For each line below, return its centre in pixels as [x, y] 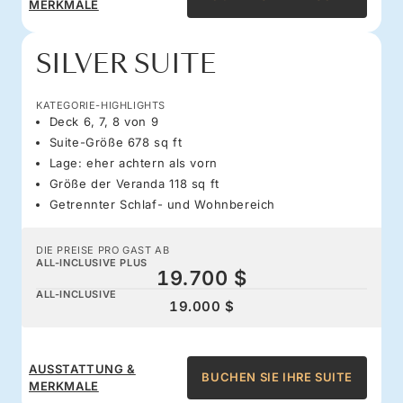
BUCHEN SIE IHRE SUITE [277, 377]
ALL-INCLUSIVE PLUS [92, 262]
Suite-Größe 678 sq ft [116, 142]
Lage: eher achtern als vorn [133, 162]
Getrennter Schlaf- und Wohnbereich [162, 204]
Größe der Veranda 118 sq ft [134, 183]
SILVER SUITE [126, 64]
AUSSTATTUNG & [82, 368]
